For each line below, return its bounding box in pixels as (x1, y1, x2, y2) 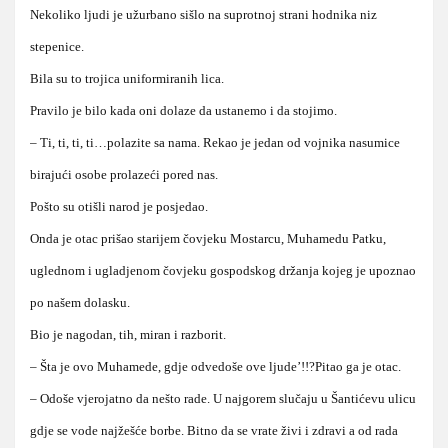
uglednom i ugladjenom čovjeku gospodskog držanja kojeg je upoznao (30, 262, 416, 278)
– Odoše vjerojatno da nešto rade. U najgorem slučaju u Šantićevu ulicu (30, 390, 416, 406)
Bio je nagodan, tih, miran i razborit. (30, 326, 226, 342)
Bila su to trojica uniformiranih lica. (30, 70, 224, 86)
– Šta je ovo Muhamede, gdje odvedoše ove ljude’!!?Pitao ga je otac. (30, 358, 401, 374)
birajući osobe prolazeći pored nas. (30, 166, 218, 182)
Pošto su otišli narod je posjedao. (30, 198, 208, 214)
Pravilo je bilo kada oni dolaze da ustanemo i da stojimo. (30, 102, 337, 118)
